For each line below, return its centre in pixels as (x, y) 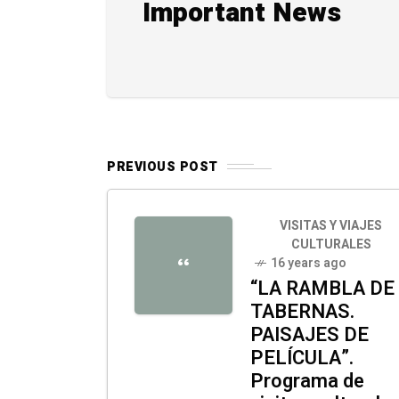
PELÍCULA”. (302, 358)
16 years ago (309, 263)
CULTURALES (331, 244)
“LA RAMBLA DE (322, 288)
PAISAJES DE (309, 334)
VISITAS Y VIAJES (331, 225)
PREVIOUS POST (163, 167)
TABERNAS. (302, 311)
